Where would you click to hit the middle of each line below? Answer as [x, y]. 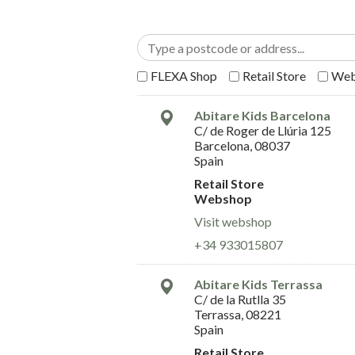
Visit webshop [233, 221]
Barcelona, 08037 [242, 145]
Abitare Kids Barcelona [262, 115]
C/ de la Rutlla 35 [240, 299]
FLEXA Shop [184, 75]
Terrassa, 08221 [238, 314]
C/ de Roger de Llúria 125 [263, 130]
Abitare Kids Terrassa [258, 284]
